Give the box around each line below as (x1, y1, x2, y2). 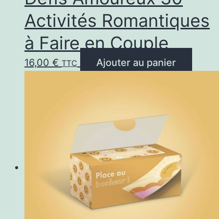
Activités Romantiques (24, 9, 210, 31)
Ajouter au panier (96, 56, 176, 68)
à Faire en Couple (24, 32, 169, 54)
